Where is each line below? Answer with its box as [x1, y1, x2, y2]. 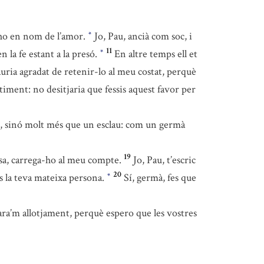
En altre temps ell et [114, 47, 197, 61]
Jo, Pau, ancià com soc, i [92, 29, 192, 43]
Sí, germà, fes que [124, 171, 196, 184]
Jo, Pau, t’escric [133, 153, 196, 167]
